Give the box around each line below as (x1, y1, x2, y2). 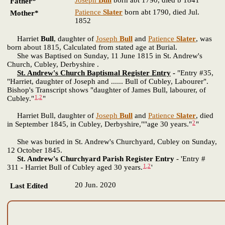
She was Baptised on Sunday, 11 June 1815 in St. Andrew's (7, 51, 202, 60)
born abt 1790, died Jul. (123, 8, 199, 16)
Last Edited (10, 182, 48, 190)
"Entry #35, (177, 68, 213, 77)
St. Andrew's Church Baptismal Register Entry (17, 68, 171, 77)
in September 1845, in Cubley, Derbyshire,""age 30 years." (7, 120, 192, 129)
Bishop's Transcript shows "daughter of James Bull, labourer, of (7, 85, 206, 94)
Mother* (10, 9, 39, 17)
